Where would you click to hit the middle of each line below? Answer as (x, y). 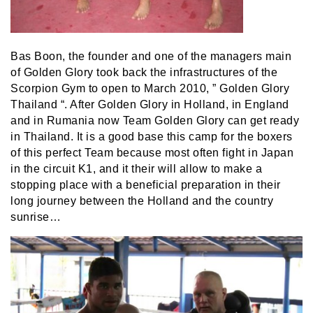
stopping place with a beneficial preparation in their (146, 185)
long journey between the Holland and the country (142, 201)
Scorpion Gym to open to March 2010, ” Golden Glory (150, 89)
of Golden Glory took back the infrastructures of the (144, 73)
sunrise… (36, 217)
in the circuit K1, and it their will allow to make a (136, 169)
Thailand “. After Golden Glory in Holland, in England (150, 105)
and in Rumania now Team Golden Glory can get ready (155, 121)
